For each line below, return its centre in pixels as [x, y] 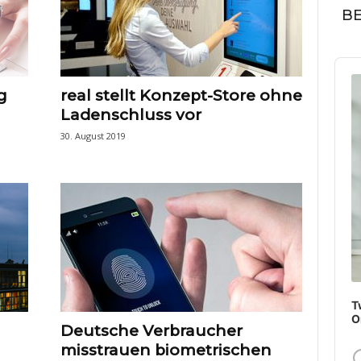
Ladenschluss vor [131, 114]
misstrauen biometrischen [166, 350]
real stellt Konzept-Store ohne [181, 95]
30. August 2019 [93, 135]
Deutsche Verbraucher [151, 330]
